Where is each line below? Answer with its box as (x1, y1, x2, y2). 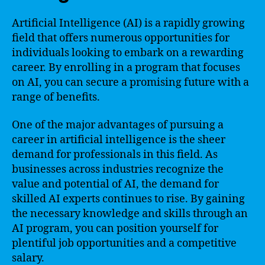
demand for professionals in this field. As (12, 148, 218, 161)
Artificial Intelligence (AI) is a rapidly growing (12, 16, 245, 30)
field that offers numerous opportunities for (12, 31, 230, 45)
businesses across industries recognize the (12, 163, 224, 176)
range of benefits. (12, 90, 100, 104)
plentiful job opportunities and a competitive (12, 237, 237, 250)
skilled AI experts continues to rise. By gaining (12, 192, 245, 206)
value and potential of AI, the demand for (12, 177, 219, 191)
